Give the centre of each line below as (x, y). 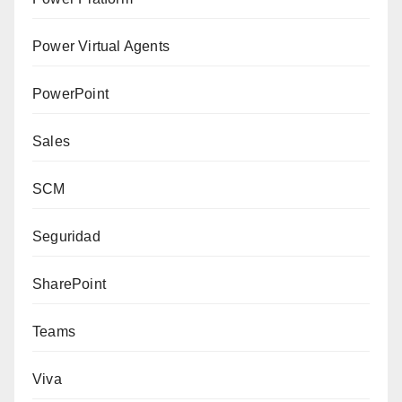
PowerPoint (70, 94)
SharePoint (69, 284)
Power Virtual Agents (101, 47)
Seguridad (66, 237)
